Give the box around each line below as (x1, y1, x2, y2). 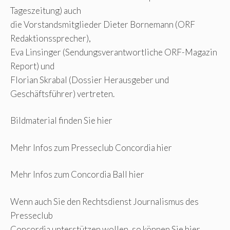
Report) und (10, 60, 54, 71)
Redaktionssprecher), (10, 32, 91, 44)
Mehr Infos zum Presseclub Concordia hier (10, 142, 172, 153)
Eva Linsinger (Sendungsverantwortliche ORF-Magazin (10, 46, 217, 57)
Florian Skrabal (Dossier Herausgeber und (10, 74, 169, 85)
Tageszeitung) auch (10, 5, 81, 16)
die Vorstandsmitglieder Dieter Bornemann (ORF (10, 18, 195, 30)
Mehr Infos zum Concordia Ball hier (10, 169, 144, 180)
